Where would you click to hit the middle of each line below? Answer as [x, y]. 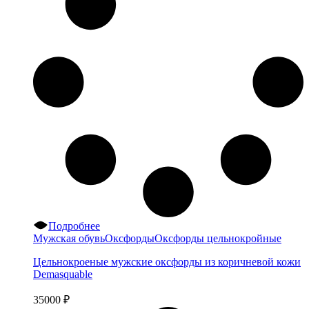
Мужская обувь [69, 239]
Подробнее [74, 226]
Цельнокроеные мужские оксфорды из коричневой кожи [167, 262]
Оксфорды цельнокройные [218, 239]
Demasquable [63, 275]
